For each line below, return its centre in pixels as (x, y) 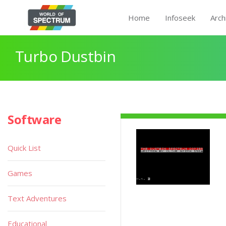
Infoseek (180, 18)
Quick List (24, 148)
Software (35, 119)
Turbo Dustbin (66, 56)
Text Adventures (37, 198)
